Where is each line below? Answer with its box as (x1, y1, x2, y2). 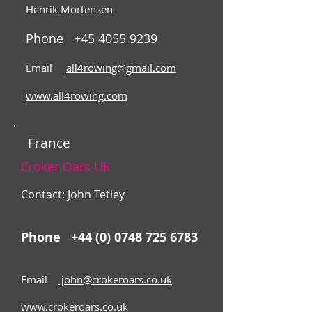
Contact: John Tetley (21, 187, 125, 203)
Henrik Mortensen (26, 2, 113, 17)
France (28, 134, 70, 153)
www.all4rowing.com (26, 88, 127, 103)
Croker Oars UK (21, 158, 111, 175)
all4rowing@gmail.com (66, 61, 176, 75)
